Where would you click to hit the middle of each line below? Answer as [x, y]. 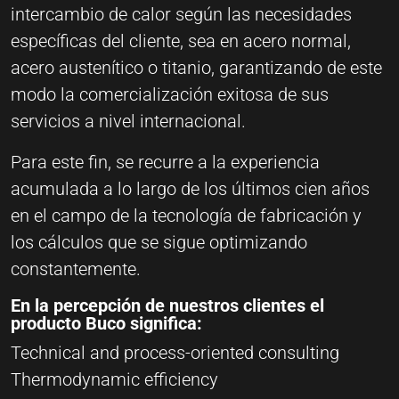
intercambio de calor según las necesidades [181, 14]
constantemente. [76, 269]
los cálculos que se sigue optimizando [159, 242]
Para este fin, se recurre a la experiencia [165, 162]
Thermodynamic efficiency [114, 379]
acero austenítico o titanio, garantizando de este [196, 67]
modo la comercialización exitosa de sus [170, 94]
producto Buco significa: [106, 323]
